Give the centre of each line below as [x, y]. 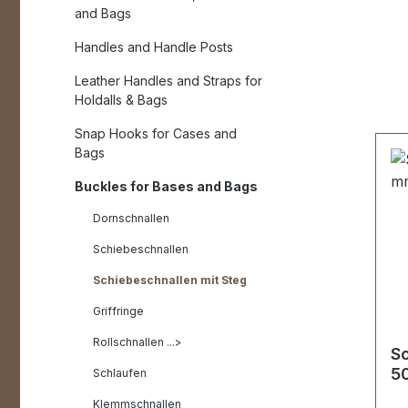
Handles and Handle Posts [154, 47]
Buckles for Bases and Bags [166, 186]
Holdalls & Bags [121, 100]
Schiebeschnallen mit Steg [170, 280]
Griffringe [118, 311]
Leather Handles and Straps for [168, 81]
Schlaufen [120, 373]
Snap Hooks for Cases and [156, 133]
